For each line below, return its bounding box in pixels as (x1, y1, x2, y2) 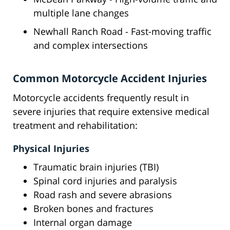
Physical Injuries (13, 142, 89, 155)
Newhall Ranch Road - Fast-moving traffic (33, 25, 212, 38)
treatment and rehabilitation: (13, 119, 138, 132)
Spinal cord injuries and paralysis (33, 175, 177, 187)
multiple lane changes (33, 7, 129, 20)
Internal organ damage (33, 216, 132, 229)
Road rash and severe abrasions (33, 188, 172, 201)
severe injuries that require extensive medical (13, 105, 209, 118)
